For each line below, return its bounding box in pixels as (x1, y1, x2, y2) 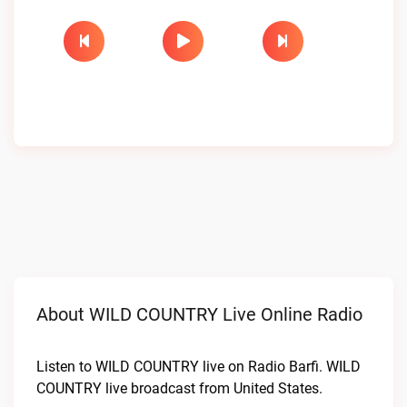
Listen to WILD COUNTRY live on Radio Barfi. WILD (36, 358, 361, 375)
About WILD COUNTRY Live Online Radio (36, 303, 362, 325)
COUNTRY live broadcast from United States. (36, 380, 323, 397)
